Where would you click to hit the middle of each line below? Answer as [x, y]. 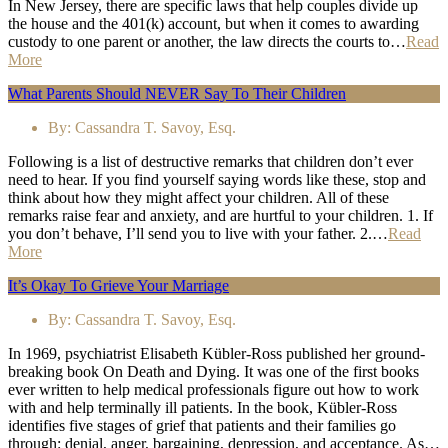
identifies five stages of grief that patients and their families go [202, 426]
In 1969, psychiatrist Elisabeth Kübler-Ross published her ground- [216, 354]
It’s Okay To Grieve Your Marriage [118, 286]
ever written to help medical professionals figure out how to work [213, 390]
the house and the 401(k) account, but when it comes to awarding [213, 24]
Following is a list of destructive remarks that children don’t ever [210, 162]
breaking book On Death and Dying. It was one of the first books [213, 372]
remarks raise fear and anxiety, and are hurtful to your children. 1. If [220, 216]
